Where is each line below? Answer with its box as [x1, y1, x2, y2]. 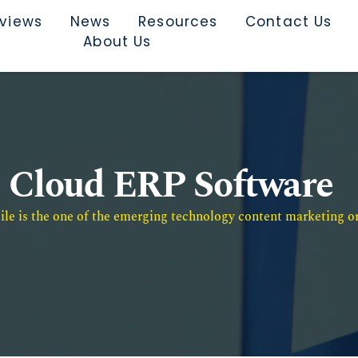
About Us [83, 32, 152, 51]
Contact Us [245, 12, 332, 31]
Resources [138, 12, 218, 31]
